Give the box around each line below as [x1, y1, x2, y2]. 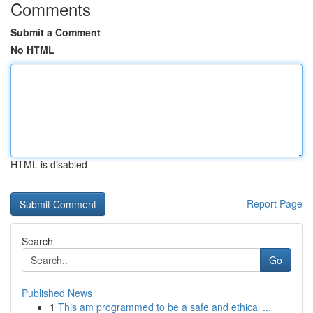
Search [22, 234, 53, 248]
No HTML [10, 43, 54, 57]
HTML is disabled [10, 157, 87, 171]
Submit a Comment [10, 25, 101, 39]
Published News [22, 286, 92, 300]
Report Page [247, 196, 303, 210]
